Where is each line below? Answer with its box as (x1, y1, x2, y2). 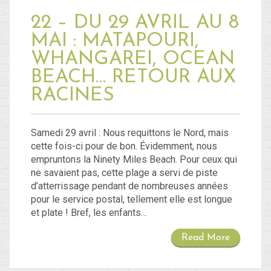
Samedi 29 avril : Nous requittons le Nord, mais (31, 127, 229, 139)
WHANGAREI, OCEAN (31, 50, 235, 70)
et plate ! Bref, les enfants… (31, 207, 147, 219)
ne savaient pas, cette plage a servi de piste (31, 167, 218, 179)
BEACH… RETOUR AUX (31, 68, 237, 88)
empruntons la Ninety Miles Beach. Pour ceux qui (31, 154, 237, 166)
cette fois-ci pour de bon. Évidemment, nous (31, 140, 217, 152)
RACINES (31, 86, 114, 106)
